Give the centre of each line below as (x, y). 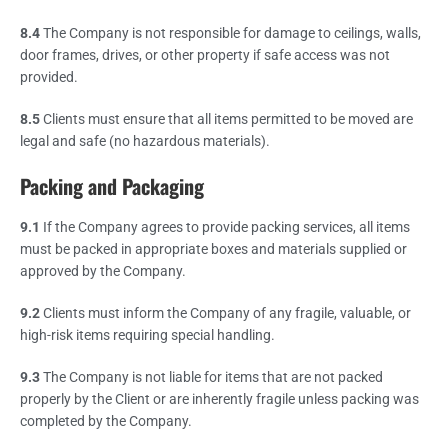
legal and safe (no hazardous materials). (145, 140)
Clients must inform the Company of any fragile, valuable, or (225, 312)
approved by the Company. (103, 270)
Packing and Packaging (112, 185)
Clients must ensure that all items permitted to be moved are (226, 118)
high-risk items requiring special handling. (147, 334)
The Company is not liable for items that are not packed (211, 376)
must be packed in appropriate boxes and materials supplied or (213, 248)
